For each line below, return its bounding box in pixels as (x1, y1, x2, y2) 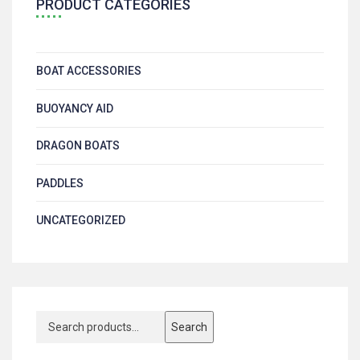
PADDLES (36, 176, 84, 190)
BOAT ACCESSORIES (36, 64, 141, 78)
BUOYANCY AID (36, 101, 113, 115)
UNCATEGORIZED (36, 214, 125, 227)
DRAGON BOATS (36, 139, 120, 153)
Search (171, 320, 207, 333)
